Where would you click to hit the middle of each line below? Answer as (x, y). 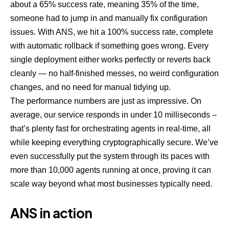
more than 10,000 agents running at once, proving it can (111, 170)
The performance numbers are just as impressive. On (106, 101)
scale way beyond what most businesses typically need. (111, 184)
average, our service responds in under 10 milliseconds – (113, 115)
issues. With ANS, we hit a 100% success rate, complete (112, 32)
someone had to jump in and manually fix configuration (109, 18)
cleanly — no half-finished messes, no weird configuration (114, 74)
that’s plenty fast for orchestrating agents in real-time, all (110, 129)
